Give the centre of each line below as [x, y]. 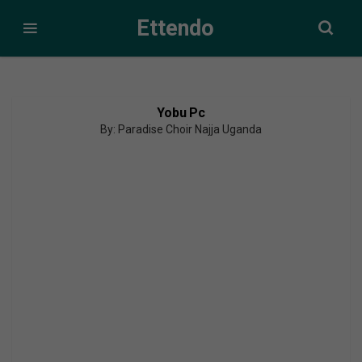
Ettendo [175, 28]
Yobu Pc [181, 113]
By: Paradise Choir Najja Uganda [181, 129]
